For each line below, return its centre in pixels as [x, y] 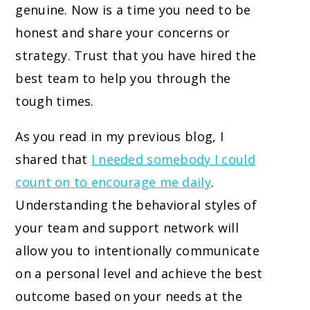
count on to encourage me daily [113, 182]
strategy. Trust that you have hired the [136, 56]
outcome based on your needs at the [129, 297]
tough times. [55, 101]
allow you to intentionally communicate [138, 251]
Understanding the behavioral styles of [136, 205]
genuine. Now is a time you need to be [133, 10]
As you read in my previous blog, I [119, 137]
